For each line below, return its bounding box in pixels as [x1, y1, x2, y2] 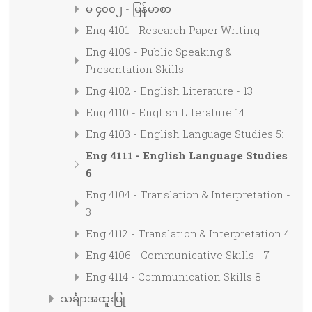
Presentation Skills [86, 61, 184, 76]
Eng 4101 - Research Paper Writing [86, 22, 260, 37]
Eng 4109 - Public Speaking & [86, 44, 232, 58]
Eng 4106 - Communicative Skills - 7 [86, 247, 270, 262]
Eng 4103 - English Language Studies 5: [86, 126, 283, 141]
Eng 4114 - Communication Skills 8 [86, 269, 261, 283]
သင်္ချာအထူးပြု [61, 290, 125, 305]
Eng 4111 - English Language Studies [86, 148, 288, 162]
